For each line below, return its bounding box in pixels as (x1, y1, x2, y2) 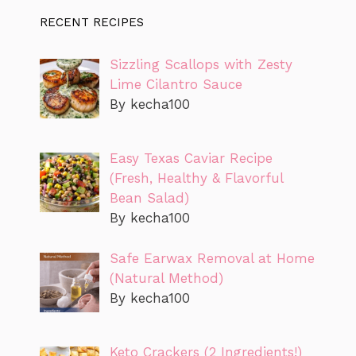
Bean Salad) (109, 190, 189, 207)
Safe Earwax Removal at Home (109, 250, 315, 266)
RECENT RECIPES (40, 14, 144, 29)
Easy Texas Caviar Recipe (109, 150, 273, 167)
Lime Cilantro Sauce (109, 75, 242, 92)
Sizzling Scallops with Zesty (109, 56, 292, 72)
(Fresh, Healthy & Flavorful (109, 170, 283, 187)
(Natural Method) (109, 269, 223, 286)
